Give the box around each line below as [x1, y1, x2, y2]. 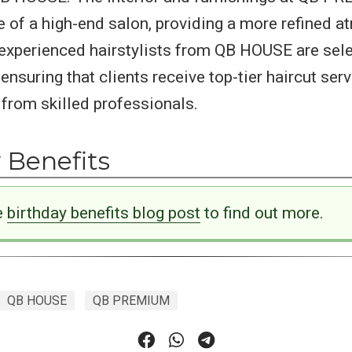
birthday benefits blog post [6, 203, 200, 222]
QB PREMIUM [93, 293, 170, 309]
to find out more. [200, 203, 324, 222]
